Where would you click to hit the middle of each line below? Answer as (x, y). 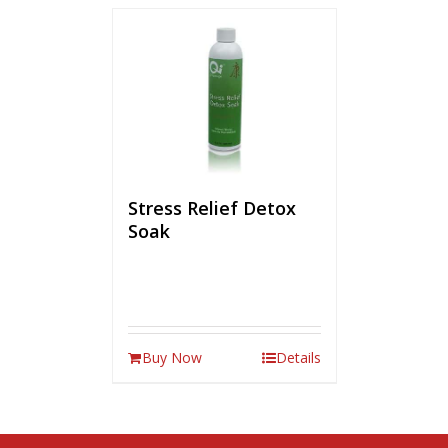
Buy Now (171, 357)
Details (298, 357)
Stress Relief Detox (211, 207)
